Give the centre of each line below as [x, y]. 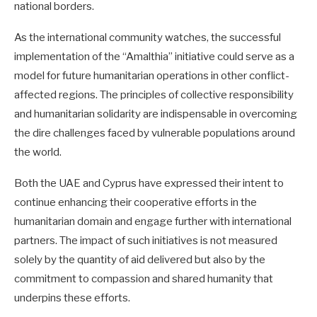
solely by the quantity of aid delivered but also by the [140, 259]
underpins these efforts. [72, 298]
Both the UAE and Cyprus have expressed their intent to [149, 183]
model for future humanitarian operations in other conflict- [152, 75]
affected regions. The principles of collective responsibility [154, 94]
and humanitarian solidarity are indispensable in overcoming [156, 114]
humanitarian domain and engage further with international [153, 221]
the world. [38, 152]
